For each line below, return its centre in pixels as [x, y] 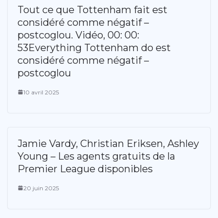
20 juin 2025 [41, 188]
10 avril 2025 [41, 92]
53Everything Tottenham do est [94, 47]
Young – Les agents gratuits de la [96, 156]
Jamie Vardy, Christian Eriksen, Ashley [108, 143]
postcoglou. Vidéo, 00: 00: [78, 35]
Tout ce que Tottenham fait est [92, 9]
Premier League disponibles [85, 169]
